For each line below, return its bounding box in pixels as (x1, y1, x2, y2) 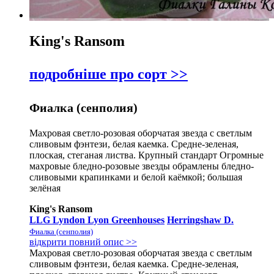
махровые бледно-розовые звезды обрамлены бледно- (29, 161, 254, 172)
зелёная (29, 183, 61, 194)
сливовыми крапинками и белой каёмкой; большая (29, 172, 242, 183)
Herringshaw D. (167, 215, 234, 226)
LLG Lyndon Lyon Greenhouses (29, 215, 165, 226)
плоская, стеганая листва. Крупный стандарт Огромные (29, 150, 264, 161)
